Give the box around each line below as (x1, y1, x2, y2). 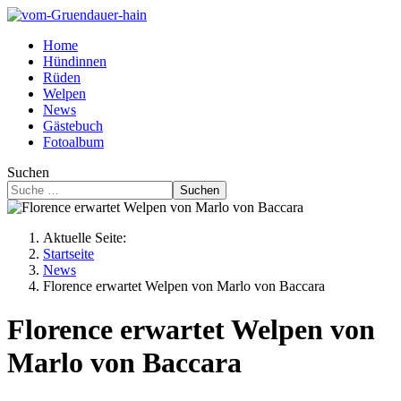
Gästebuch (43, 118, 103, 133)
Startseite (43, 246, 94, 261)
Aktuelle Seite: (43, 230, 133, 245)
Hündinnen (43, 54, 107, 69)
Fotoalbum (43, 134, 104, 149)
